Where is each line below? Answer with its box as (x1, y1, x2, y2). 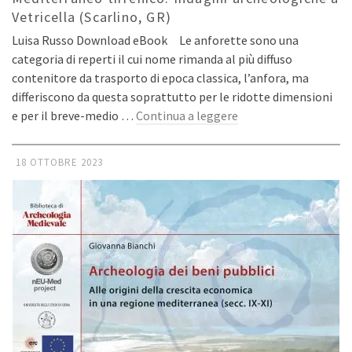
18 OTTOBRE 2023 (16, 156, 103, 170)
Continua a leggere (136, 108, 238, 124)
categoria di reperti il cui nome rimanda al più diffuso (12, 51, 292, 68)
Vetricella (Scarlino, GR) (12, 8, 171, 27)
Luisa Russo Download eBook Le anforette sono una (12, 32, 299, 49)
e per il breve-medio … (12, 108, 136, 124)
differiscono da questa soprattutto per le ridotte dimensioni (12, 89, 332, 105)
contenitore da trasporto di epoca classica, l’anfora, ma (12, 70, 309, 86)
